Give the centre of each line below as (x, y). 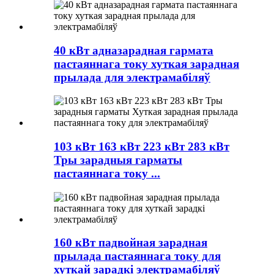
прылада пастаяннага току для (137, 256)
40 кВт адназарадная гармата (134, 50)
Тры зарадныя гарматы (118, 160)
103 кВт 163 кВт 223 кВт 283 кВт (142, 146)
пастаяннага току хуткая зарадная (146, 64)
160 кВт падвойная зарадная (131, 243)
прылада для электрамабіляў (132, 77)
